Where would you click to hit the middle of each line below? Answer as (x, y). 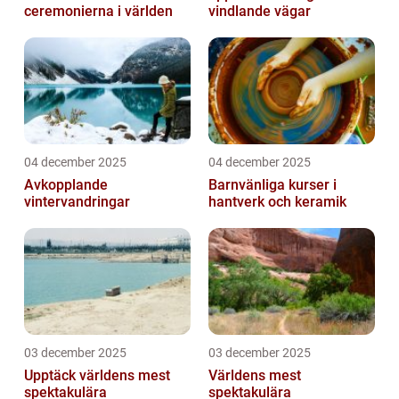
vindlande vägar (260, 11)
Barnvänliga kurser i (273, 184)
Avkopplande (66, 184)
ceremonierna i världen (98, 11)
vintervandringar (77, 201)
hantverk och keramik (277, 201)
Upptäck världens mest (97, 375)
